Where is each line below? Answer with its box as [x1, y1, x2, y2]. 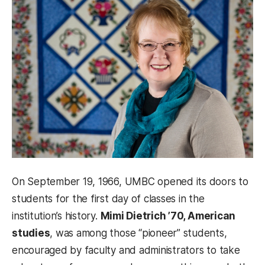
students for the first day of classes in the [12, 193, 205, 205]
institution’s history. [12, 210, 101, 222]
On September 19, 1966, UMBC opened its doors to [12, 176, 248, 188]
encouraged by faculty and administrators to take [12, 244, 240, 257]
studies [12, 227, 50, 240]
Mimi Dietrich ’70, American [100, 210, 236, 222]
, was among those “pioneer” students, [50, 227, 227, 240]
